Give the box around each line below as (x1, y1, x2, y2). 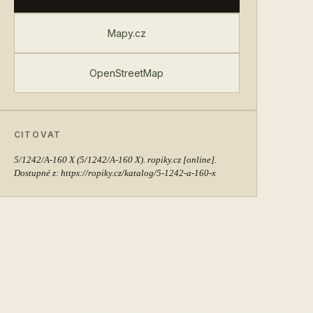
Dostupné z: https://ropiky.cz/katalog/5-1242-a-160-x (13, 168, 216, 178)
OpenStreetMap (89, 67, 164, 79)
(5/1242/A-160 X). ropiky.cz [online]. (74, 154, 217, 165)
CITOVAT (13, 129, 62, 140)
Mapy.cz (107, 27, 146, 39)
